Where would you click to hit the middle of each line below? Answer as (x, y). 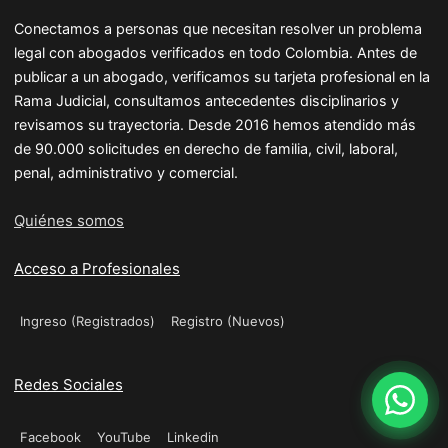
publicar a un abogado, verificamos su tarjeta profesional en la (222, 76)
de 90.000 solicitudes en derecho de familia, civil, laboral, (206, 148)
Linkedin (193, 437)
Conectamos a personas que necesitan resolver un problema (218, 28)
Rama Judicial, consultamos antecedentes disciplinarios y (206, 100)
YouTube (124, 437)
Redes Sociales (68, 384)
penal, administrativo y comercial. (126, 172)
